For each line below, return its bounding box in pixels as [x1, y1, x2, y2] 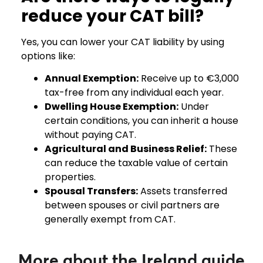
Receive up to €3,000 [138, 72, 239, 86]
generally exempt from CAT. [44, 213, 176, 227]
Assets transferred [137, 184, 227, 198]
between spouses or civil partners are [44, 198, 220, 213]
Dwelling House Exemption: [44, 100, 178, 114]
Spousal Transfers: [44, 184, 138, 198]
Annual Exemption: [44, 72, 139, 86]
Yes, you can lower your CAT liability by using [21, 35, 224, 49]
